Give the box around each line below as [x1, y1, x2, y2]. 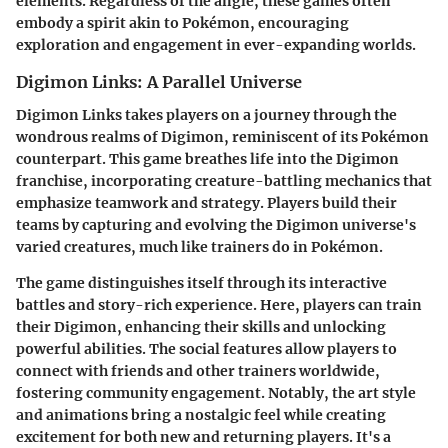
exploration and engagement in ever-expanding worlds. [16, 36, 416, 55]
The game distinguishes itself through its [16, 273, 309, 292]
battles [16, 295, 65, 314]
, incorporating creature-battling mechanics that [83, 171, 432, 190]
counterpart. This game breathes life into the [16, 149, 336, 168]
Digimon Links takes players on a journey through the [16, 105, 397, 124]
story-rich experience [98, 295, 253, 314]
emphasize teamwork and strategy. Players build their [16, 193, 397, 212]
